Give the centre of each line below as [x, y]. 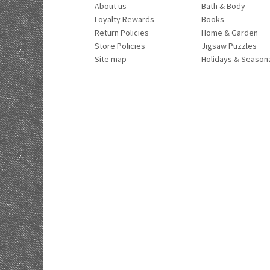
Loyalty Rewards [124, 19]
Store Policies [120, 46]
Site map [111, 59]
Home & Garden [229, 33]
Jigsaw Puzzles [229, 46]
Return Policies [122, 33]
